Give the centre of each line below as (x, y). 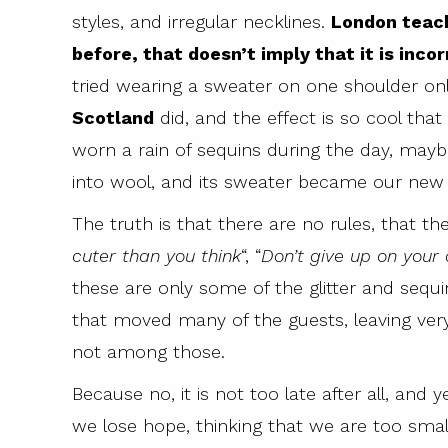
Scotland (113, 118)
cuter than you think (156, 256)
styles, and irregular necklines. (201, 22)
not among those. (148, 352)
